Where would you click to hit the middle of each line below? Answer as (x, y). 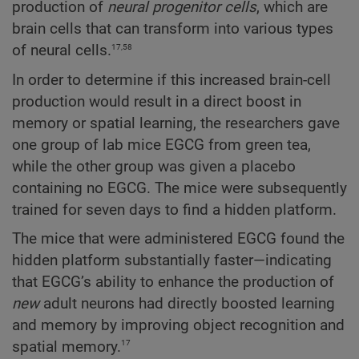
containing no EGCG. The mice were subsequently (179, 188)
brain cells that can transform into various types (173, 29)
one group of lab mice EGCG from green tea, (161, 145)
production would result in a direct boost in (157, 101)
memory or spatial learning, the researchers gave (176, 123)
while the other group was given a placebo (154, 166)
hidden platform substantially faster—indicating (172, 260)
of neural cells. (62, 51)
